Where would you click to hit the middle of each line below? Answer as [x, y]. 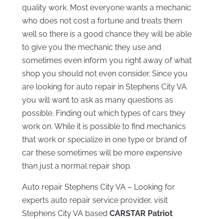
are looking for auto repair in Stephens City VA [104, 87]
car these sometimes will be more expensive [102, 153]
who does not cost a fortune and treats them [102, 21]
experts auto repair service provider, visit [95, 200]
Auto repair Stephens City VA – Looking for [98, 187]
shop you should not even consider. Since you [105, 74]
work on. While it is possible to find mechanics [104, 127]
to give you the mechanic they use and [91, 47]
